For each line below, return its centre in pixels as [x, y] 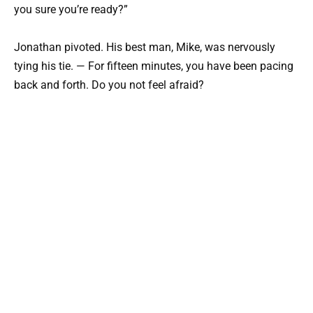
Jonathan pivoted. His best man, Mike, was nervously [145, 47]
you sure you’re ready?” [71, 9]
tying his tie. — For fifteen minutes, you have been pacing [154, 66]
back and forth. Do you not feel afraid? [109, 85]
